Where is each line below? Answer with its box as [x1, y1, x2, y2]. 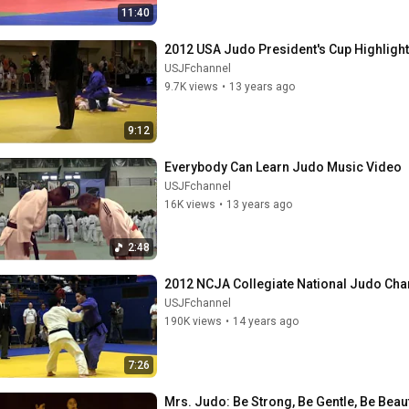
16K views [164, 197, 215, 211]
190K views [164, 315, 222, 328]
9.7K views [164, 80, 218, 93]
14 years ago [233, 315, 299, 328]
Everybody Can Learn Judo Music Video [164, 159, 402, 174]
